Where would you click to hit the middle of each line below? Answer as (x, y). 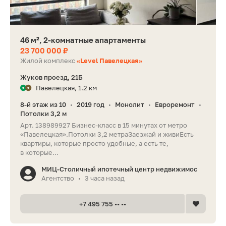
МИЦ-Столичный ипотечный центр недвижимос (119, 169)
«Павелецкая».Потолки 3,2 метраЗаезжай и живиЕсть (107, 134)
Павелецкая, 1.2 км (66, 88)
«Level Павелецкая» (109, 61)
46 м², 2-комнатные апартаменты (83, 40)
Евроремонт (175, 105)
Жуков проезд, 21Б (51, 77)
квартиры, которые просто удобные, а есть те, (94, 144)
